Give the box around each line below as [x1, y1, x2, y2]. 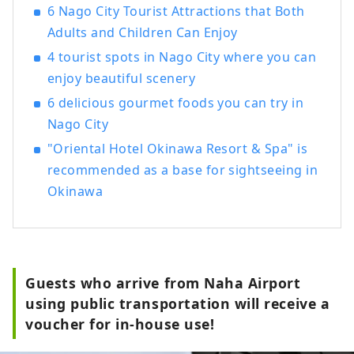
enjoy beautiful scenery [47, 70, 196, 88]
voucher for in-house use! [25, 314, 215, 334]
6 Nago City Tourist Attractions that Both [47, 2, 305, 21]
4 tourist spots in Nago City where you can [47, 48, 317, 66]
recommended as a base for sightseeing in [47, 161, 318, 179]
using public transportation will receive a [25, 294, 330, 314]
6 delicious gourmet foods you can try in [47, 94, 304, 112]
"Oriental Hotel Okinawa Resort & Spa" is [47, 140, 308, 158]
